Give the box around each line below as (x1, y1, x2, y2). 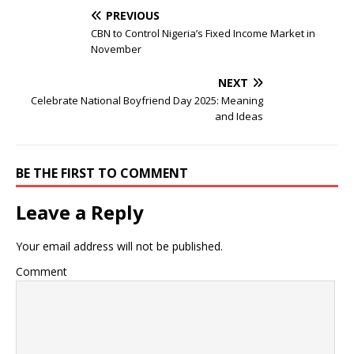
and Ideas (215, 109, 263, 123)
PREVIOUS (106, 8, 160, 23)
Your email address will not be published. (16, 239, 223, 254)
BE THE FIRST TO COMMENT (16, 164, 188, 182)
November (91, 42, 141, 56)
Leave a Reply (16, 199, 144, 225)
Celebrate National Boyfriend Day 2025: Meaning (31, 93, 263, 107)
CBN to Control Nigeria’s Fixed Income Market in (91, 26, 315, 40)
